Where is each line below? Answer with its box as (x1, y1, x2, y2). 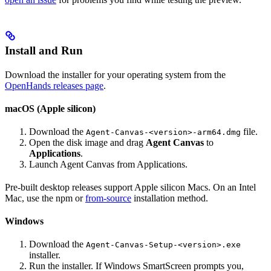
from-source (85, 192, 131, 203)
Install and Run (5, 44, 83, 57)
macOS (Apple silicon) (5, 103, 96, 114)
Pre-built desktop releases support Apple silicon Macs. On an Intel (5, 181, 256, 192)
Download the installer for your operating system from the (5, 69, 226, 80)
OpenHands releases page (5, 80, 103, 91)
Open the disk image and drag (29, 137, 146, 148)
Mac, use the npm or (5, 192, 85, 203)
